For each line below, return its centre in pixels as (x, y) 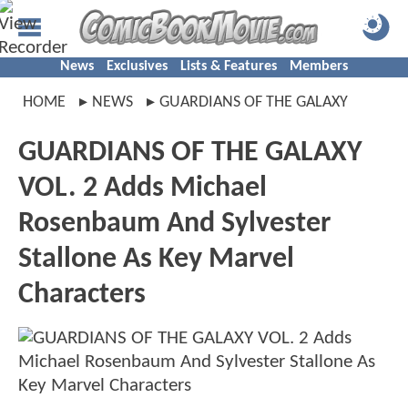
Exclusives (137, 66)
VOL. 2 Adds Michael (143, 189)
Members (319, 66)
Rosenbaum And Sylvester (174, 224)
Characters (82, 295)
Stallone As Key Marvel (156, 260)
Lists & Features (229, 66)
